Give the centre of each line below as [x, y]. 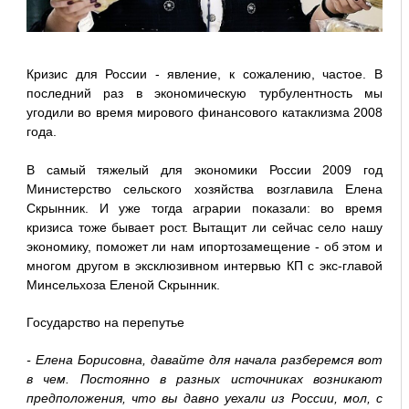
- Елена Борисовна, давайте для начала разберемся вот [204, 360]
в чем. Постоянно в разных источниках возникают [204, 379]
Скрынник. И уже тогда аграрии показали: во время [204, 209]
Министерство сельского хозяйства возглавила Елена [204, 189]
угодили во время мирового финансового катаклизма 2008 [204, 113]
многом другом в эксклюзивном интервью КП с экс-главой [204, 266]
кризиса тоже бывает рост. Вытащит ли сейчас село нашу [204, 228]
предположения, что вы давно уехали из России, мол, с [204, 399]
